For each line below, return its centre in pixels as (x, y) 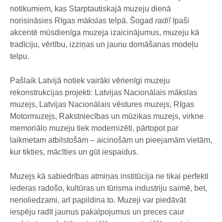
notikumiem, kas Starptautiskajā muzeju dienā (90, 9)
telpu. (20, 56)
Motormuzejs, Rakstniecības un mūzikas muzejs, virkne (107, 116)
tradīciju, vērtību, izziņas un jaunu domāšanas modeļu (104, 45)
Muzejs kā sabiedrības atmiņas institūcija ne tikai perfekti (109, 176)
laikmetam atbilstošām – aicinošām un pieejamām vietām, (111, 140)
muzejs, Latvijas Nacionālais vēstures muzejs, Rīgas (102, 105)
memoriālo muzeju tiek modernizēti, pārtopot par (94, 128)
